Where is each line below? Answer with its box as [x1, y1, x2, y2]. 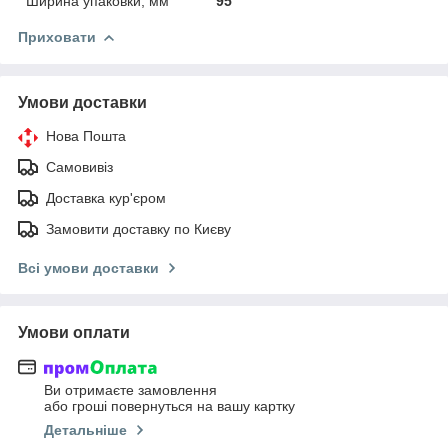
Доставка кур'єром [46, 189, 166, 206]
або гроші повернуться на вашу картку [44, 398, 295, 415]
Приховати [18, 28, 96, 45]
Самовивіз [46, 158, 113, 175]
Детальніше [44, 422, 127, 439]
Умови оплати [18, 323, 130, 341]
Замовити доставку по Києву [46, 220, 231, 237]
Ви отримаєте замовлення [44, 382, 217, 399]
